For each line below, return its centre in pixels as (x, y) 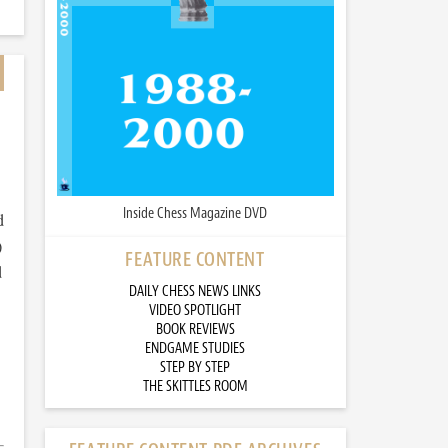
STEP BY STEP (195, 368)
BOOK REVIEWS (195, 330)
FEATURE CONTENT (195, 260)
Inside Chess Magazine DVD (195, 214)
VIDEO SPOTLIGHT (195, 311)
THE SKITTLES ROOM (195, 387)
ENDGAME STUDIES (195, 349)
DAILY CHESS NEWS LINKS (195, 292)
